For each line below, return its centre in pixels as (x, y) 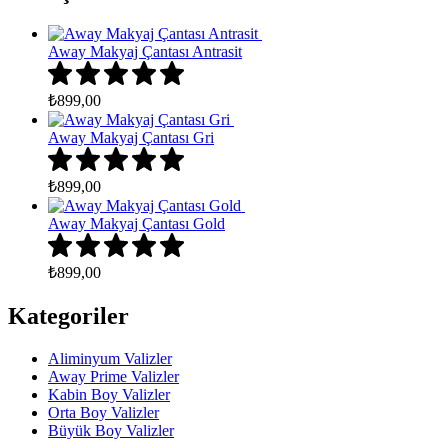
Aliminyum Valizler (110, 358)
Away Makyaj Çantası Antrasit (145, 51)
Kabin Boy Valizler (109, 394)
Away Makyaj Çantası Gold (136, 223)
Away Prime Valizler (113, 376)
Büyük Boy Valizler (111, 430)
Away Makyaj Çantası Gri (131, 137)
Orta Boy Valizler (103, 412)
